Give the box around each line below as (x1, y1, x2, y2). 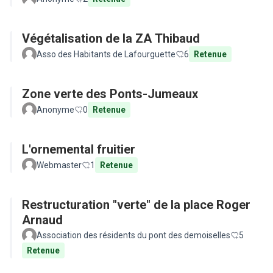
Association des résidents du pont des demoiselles (37, 230, 230, 240)
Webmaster (37, 160, 82, 170)
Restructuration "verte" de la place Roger (22, 197, 250, 212)
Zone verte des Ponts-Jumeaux (22, 87, 198, 101)
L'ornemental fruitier (22, 142, 135, 157)
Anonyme (37, 105, 74, 115)
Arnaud (22, 213, 63, 227)
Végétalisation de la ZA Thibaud (22, 31, 200, 46)
